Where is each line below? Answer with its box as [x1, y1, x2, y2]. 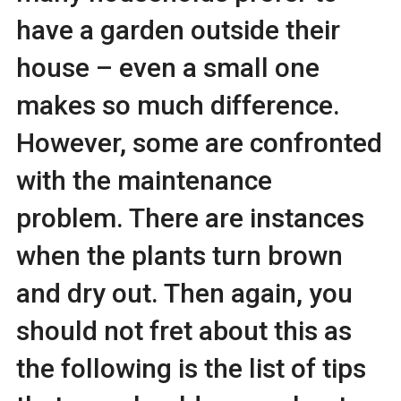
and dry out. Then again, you [15, 277, 353, 309]
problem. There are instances [15, 202, 364, 234]
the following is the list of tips [15, 353, 366, 384]
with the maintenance [15, 165, 272, 196]
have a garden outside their [15, 14, 340, 46]
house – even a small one [15, 52, 320, 83]
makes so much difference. [15, 90, 340, 121]
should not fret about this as [15, 315, 352, 346]
